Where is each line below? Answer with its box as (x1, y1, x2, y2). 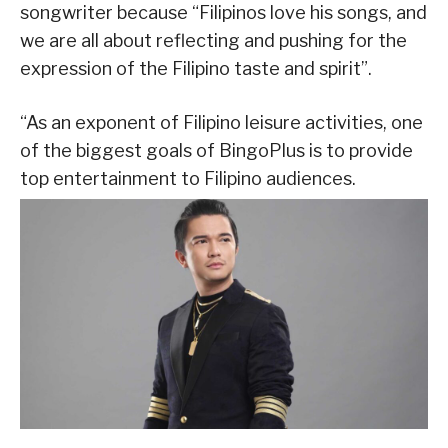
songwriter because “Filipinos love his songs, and (20, 2, 427, 24)
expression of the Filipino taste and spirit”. (20, 58, 372, 80)
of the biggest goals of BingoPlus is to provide (20, 140, 413, 162)
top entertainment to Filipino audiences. (20, 168, 356, 190)
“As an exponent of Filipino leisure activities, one (20, 112, 423, 134)
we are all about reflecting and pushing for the (20, 30, 407, 52)
